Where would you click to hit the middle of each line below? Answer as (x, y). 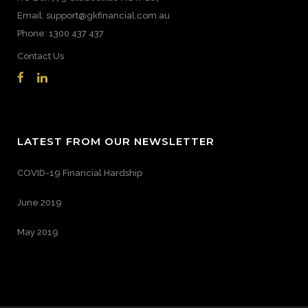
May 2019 (38, 232)
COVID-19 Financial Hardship (80, 173)
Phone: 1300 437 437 (60, 33)
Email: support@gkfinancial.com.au (93, 15)
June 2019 (40, 202)
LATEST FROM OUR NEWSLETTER (116, 141)
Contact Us (41, 56)
